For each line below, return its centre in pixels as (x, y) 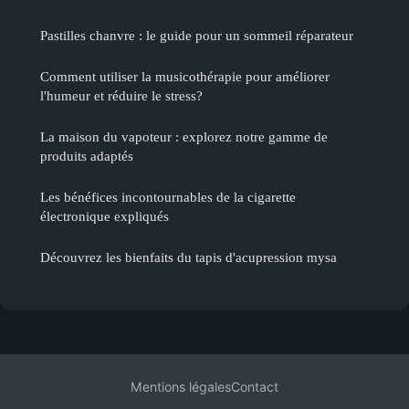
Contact (255, 387)
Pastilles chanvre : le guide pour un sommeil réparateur (197, 36)
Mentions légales (181, 387)
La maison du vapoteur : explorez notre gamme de (184, 137)
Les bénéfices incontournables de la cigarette (168, 197)
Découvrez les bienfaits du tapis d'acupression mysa (189, 257)
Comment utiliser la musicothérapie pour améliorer (185, 77)
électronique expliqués (105, 216)
